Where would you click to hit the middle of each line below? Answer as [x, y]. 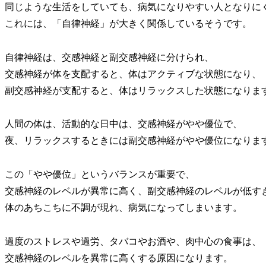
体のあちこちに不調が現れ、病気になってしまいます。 [123, 208]
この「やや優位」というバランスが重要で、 [100, 175]
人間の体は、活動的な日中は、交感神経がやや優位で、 [123, 124]
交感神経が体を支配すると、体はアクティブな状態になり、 [133, 74]
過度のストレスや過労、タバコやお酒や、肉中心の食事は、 [133, 241]
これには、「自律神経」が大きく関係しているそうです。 [128, 23]
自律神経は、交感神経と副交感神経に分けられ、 [109, 57]
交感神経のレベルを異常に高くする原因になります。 [119, 258]
